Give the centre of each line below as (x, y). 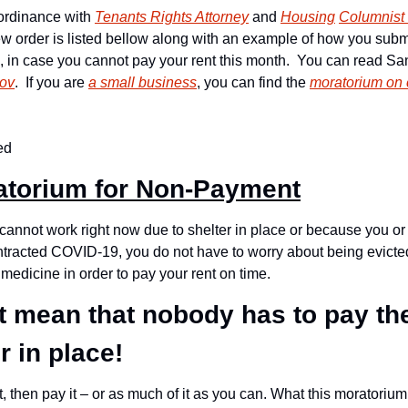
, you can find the (253, 82)
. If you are (51, 82)
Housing (308, 17)
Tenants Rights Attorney (172, 17)
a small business (143, 82)
